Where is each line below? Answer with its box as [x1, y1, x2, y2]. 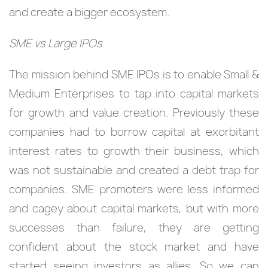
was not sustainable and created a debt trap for [9, 163, 259, 178]
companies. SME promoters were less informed [9, 182, 259, 197]
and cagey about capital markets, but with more [9, 201, 259, 216]
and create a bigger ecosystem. [9, 5, 172, 20]
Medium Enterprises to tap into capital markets [9, 86, 259, 101]
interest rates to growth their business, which [9, 144, 259, 159]
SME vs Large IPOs [9, 36, 102, 51]
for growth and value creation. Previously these [9, 105, 259, 120]
